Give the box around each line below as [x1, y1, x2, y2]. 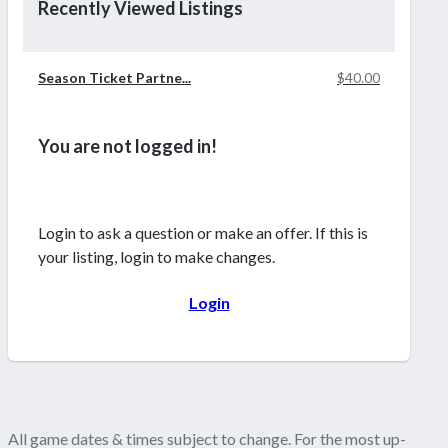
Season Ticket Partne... [38, 69, 191, 87]
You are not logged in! [38, 135, 217, 158]
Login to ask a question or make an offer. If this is [38, 223, 368, 243]
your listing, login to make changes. [38, 247, 275, 267]
